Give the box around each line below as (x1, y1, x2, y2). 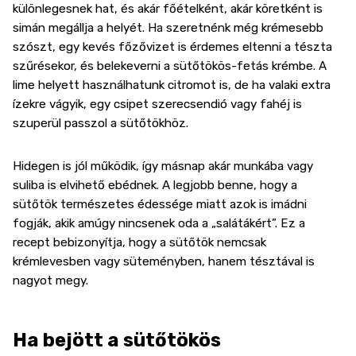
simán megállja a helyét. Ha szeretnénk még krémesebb (13, 20, 323, 35)
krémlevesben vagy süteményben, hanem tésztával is (13, 254, 315, 269)
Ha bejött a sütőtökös (13, 328, 221, 351)
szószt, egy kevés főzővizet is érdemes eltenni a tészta (13, 39, 332, 54)
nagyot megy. (13, 273, 88, 288)
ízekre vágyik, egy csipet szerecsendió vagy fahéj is (13, 96, 302, 111)
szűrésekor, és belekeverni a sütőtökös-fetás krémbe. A (13, 58, 327, 73)
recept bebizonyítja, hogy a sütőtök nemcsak (13, 235, 266, 250)
